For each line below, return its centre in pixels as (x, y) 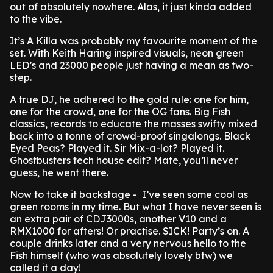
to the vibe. (36, 19)
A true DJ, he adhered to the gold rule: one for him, (129, 99)
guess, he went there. (59, 172)
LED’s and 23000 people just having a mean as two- (132, 65)
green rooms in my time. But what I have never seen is (136, 207)
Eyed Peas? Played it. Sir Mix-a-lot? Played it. (117, 148)
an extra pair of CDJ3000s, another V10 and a (118, 219)
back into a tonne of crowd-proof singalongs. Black (130, 136)
